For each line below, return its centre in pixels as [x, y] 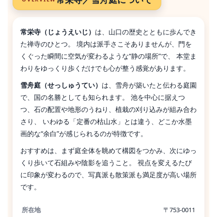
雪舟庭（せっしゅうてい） [61, 85]
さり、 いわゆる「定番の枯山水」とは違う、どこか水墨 [106, 121]
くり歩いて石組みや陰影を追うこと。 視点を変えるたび [106, 162]
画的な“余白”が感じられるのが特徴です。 [84, 133]
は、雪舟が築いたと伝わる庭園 [149, 85]
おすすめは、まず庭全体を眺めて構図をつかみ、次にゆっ [108, 150]
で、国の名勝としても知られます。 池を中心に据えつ [103, 97]
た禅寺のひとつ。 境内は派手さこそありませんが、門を [106, 44]
